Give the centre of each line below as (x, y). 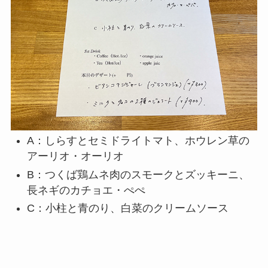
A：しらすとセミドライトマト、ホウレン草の (138, 141)
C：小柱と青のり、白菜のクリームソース (127, 208)
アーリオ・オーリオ (75, 156)
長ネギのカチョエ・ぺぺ (86, 190)
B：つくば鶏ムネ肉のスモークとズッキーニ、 (138, 174)
